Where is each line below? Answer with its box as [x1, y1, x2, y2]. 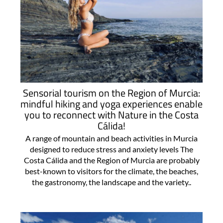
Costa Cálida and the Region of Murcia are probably [23, 155, 200, 165]
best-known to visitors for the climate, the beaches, [25, 166, 198, 176]
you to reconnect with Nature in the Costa [24, 107, 199, 123]
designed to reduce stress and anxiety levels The [30, 144, 193, 154]
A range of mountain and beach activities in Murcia [25, 133, 198, 143]
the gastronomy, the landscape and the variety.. [32, 177, 191, 187]
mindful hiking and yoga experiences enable [20, 96, 203, 112]
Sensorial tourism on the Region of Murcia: [23, 85, 200, 101]
